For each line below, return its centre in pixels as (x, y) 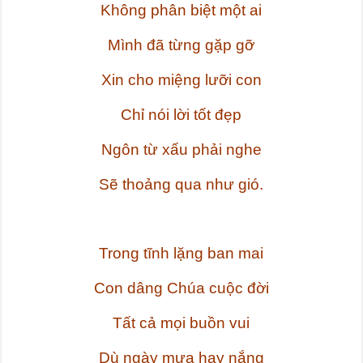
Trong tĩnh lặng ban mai (181, 254)
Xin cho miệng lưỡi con (181, 80)
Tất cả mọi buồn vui (181, 323)
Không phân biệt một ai (181, 11)
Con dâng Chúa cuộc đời (181, 288)
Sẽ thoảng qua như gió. (181, 185)
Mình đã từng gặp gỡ (181, 45)
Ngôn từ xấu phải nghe (181, 150)
